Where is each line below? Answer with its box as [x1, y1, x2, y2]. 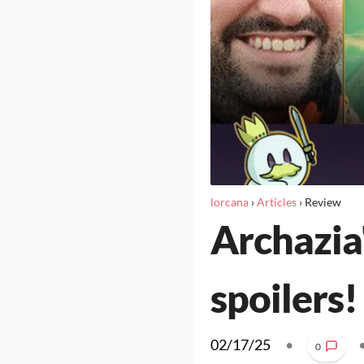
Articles [256, 195, 297, 209]
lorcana [210, 195, 249, 209]
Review [304, 195, 341, 209]
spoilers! [210, 275, 357, 321]
